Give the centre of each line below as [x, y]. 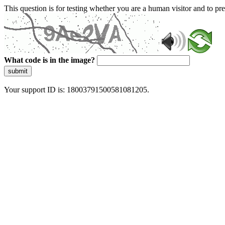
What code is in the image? [49, 60]
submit [18, 71]
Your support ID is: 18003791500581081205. [77, 90]
